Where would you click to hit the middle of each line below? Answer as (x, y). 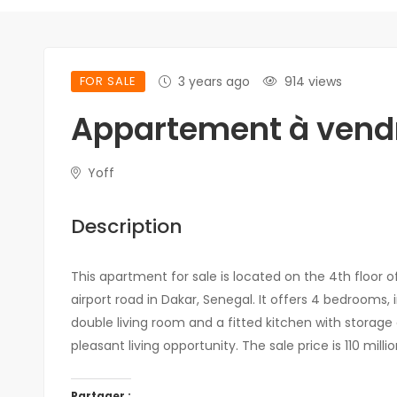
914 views (313, 81)
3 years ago (214, 81)
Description (126, 226)
